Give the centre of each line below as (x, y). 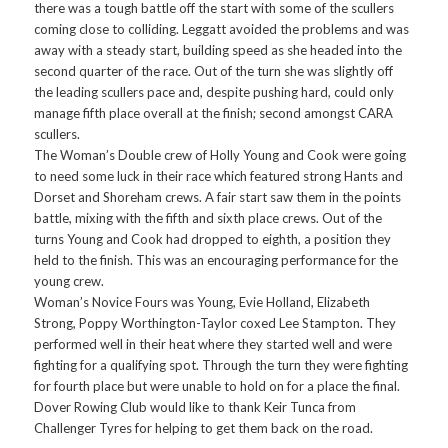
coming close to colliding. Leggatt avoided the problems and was (222, 29)
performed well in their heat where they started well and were (213, 344)
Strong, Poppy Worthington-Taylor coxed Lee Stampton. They (215, 323)
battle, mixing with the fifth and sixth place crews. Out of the (208, 218)
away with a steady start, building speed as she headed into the (218, 50)
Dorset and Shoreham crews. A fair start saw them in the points (218, 197)
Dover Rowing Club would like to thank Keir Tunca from (195, 407)
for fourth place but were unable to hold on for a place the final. (217, 386)
